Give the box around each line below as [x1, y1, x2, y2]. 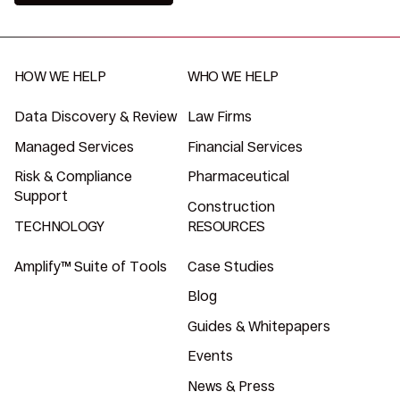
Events [187, 347, 233, 365]
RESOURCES [187, 217, 265, 235]
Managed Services [14, 137, 135, 155]
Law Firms [187, 108, 252, 126]
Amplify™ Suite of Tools [14, 257, 168, 275]
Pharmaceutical [187, 168, 289, 186]
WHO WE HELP [187, 68, 279, 86]
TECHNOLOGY [14, 217, 104, 235]
